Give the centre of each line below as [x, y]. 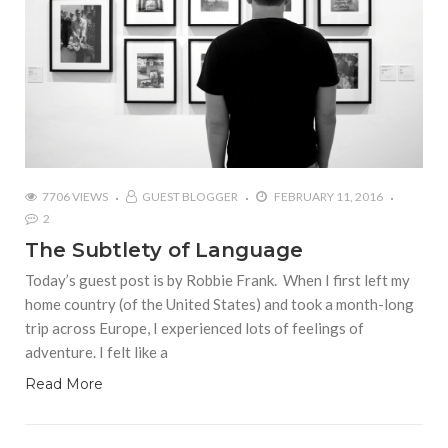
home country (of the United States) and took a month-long [219, 304]
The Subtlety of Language [164, 250]
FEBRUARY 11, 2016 [327, 197]
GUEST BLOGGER [190, 197]
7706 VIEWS [75, 197]
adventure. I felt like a [96, 352]
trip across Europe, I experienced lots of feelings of [194, 328]
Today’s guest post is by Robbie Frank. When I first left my [217, 280]
